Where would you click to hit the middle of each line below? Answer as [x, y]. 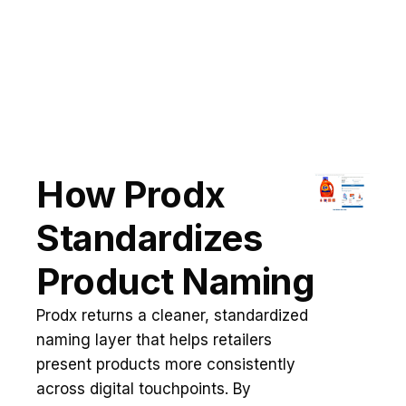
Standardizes [149, 238]
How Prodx [131, 194]
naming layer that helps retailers [154, 340]
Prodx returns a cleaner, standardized [172, 315]
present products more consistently [166, 364]
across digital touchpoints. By [144, 389]
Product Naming [175, 281]
